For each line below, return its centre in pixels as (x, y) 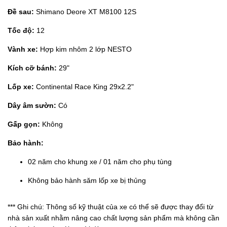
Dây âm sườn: (32, 105)
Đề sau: (22, 11)
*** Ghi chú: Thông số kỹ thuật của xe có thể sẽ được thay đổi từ (110, 206)
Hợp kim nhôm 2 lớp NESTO (85, 49)
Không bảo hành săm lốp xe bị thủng (87, 180)
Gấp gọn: (24, 124)
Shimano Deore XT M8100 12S (86, 11)
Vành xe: (23, 49)
